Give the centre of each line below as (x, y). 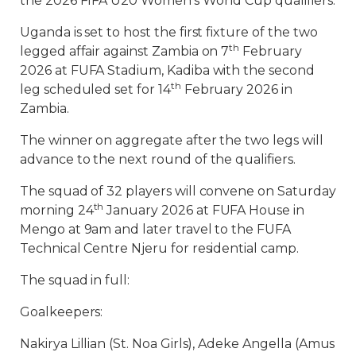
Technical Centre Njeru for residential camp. (159, 248)
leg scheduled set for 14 (95, 89)
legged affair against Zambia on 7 (125, 51)
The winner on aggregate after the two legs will (172, 140)
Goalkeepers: (62, 312)
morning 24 (57, 210)
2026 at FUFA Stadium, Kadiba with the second (167, 70)
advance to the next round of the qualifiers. (158, 159)
